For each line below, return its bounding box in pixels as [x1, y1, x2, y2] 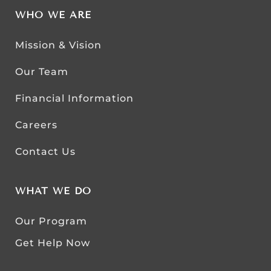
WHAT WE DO [15, 184, 91, 197]
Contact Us [15, 145, 76, 157]
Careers [15, 119, 57, 131]
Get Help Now [15, 237, 90, 249]
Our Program [15, 215, 87, 227]
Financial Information [15, 92, 134, 104]
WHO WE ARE [15, 8, 91, 21]
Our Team [15, 65, 68, 77]
